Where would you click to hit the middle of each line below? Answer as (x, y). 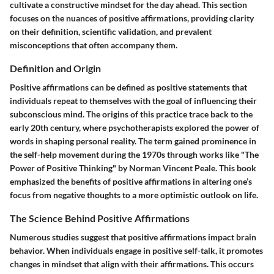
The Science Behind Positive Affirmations (100, 218)
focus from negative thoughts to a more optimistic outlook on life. (134, 195)
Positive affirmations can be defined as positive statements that (128, 87)
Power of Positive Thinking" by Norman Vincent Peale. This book (133, 168)
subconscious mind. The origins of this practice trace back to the (131, 114)
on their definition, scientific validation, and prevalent (111, 31)
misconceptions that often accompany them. (94, 45)
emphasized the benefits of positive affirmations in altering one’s (131, 182)
